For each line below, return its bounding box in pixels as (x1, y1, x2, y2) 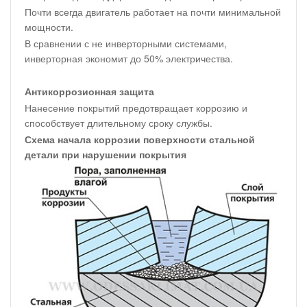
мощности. (25, 20, 73, 34)
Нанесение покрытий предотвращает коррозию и (25, 101, 247, 115)
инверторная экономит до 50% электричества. (25, 51, 233, 66)
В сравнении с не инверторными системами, (25, 36, 227, 51)
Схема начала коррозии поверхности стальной (25, 132, 255, 147)
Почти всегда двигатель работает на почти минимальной (25, 5, 281, 19)
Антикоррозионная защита (25, 84, 154, 99)
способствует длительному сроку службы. (25, 116, 212, 130)
